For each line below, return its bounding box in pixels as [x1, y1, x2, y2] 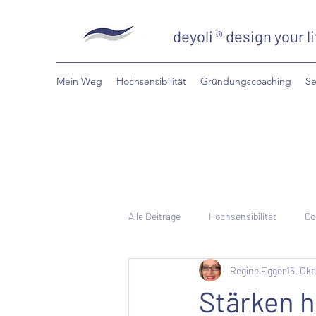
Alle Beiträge [128, 209, 181, 222]
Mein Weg [56, 75, 102, 87]
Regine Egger [230, 264, 286, 276]
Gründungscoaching [200, 75, 291, 87]
